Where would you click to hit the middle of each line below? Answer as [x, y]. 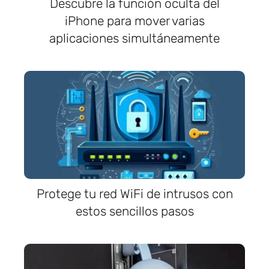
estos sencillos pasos [134, 211]
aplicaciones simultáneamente [134, 38]
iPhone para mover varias [134, 21]
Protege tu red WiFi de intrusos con [134, 194]
